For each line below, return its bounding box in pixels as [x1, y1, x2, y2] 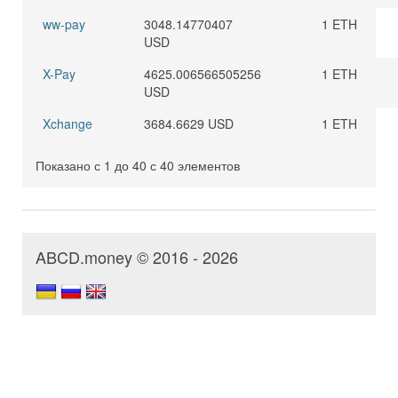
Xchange [43, 115, 92, 132]
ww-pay [43, 15, 85, 33]
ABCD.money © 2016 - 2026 [36, 245, 238, 268]
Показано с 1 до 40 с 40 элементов [36, 156, 240, 174]
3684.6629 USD [144, 115, 234, 132]
